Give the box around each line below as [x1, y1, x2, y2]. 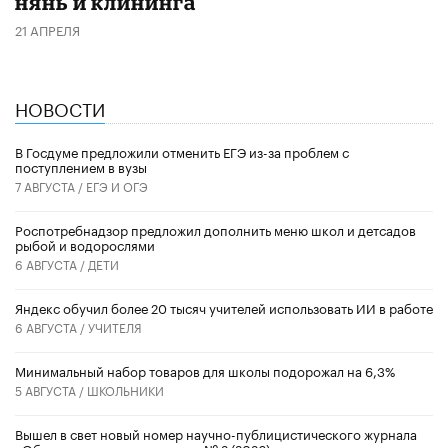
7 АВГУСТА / [15, 175, 86, 195]
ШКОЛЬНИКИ [87, 379, 164, 399]
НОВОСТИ [15, 92, 105, 121]
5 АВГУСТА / [15, 379, 87, 399]
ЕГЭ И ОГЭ [86, 175, 148, 195]
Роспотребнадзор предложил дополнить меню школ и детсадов [15, 218, 416, 239]
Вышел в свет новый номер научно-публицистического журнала [15, 422, 417, 443]
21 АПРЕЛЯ [15, 18, 80, 39]
